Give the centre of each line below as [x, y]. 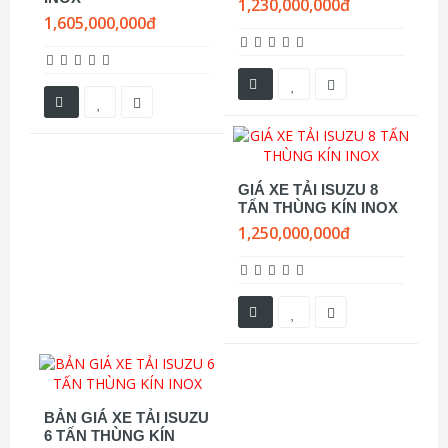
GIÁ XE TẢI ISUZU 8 [308, 189]
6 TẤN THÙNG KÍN [109, 435]
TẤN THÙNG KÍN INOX [318, 207]
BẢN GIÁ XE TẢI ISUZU [126, 417]
